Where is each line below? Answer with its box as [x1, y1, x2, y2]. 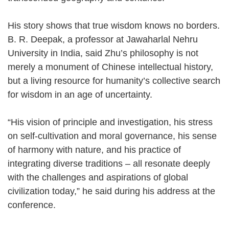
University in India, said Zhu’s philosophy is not [8, 48, 198, 58]
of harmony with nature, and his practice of [8, 144, 181, 155]
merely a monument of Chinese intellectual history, [8, 61, 213, 72]
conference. [8, 199, 67, 210]
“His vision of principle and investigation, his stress [8, 117, 213, 127]
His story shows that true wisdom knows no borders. [8, 20, 220, 31]
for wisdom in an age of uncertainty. [8, 89, 164, 100]
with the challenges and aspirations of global [8, 172, 188, 182]
